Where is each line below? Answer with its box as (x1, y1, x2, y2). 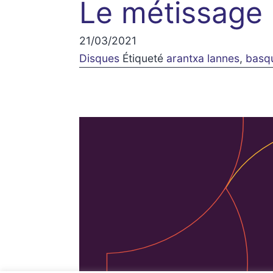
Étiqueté (122, 52, 167, 65)
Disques (79, 52, 120, 65)
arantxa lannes (166, 52, 240, 65)
